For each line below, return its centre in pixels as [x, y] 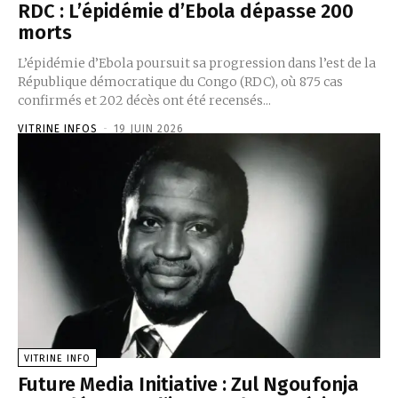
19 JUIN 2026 [149, 129]
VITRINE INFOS [58, 129]
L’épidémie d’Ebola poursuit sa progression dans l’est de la [197, 64]
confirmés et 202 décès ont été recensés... [144, 101]
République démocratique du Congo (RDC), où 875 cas [180, 82]
